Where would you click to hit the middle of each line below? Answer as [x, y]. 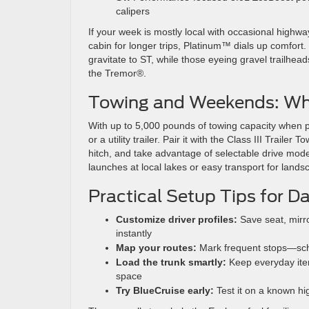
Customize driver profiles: [177, 219]
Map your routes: [156, 248]
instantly [134, 233]
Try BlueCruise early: [165, 290]
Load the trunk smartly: [171, 262]
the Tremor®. [117, 73]
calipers [133, 11]
